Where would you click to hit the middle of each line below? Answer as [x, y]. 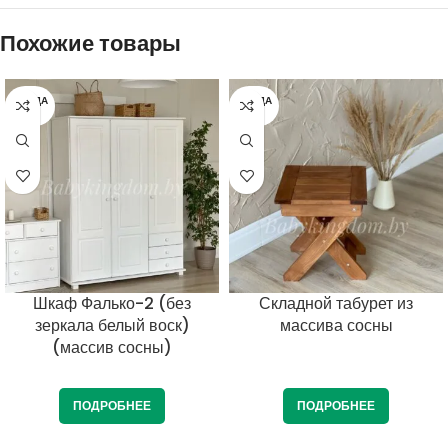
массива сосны [336, 325]
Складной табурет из [336, 303]
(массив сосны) [112, 347]
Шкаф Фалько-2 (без [112, 303]
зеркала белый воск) [112, 325]
